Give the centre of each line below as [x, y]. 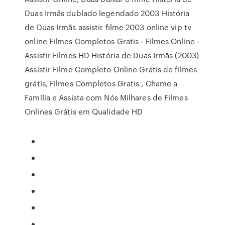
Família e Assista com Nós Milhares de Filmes [106, 97]
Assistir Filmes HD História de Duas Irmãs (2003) [112, 55]
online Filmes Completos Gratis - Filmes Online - [112, 41]
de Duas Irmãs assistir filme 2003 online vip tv [108, 27]
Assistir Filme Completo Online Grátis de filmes [111, 69]
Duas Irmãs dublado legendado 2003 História [107, 13]
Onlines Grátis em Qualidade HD [84, 111]
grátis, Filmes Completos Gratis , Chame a [101, 83]
